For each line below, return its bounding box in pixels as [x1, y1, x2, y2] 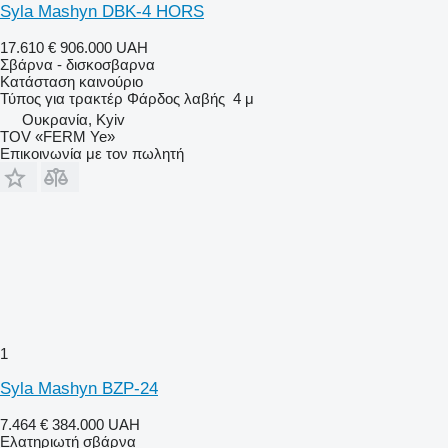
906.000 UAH [60, 38, 148, 56]
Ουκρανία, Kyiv [22, 110, 125, 128]
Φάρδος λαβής [127, 89, 225, 107]
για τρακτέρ [45, 89, 123, 107]
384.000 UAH [52, 415, 140, 433]
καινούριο [75, 72, 143, 90]
